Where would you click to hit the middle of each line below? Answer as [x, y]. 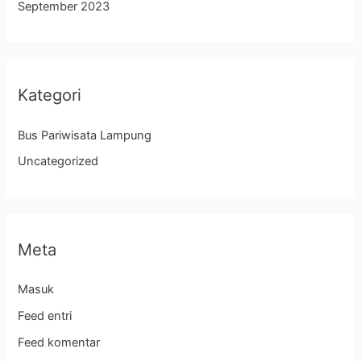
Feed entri [45, 316]
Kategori [50, 95]
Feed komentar [59, 342]
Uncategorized [58, 162]
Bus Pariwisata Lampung [85, 135]
